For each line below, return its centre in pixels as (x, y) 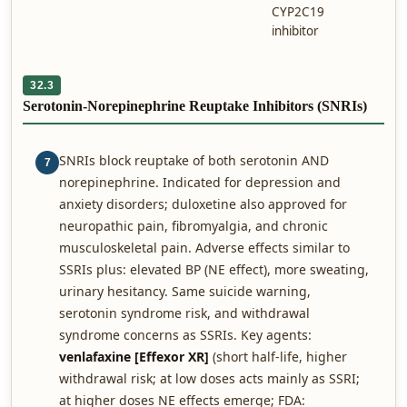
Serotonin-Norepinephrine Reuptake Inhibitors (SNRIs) (195, 106)
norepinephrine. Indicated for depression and (200, 182)
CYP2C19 (298, 12)
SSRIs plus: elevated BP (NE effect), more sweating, (214, 269)
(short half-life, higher (278, 357)
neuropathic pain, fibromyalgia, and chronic (194, 226)
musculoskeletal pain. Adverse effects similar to (204, 248)
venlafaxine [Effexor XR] (134, 357)
